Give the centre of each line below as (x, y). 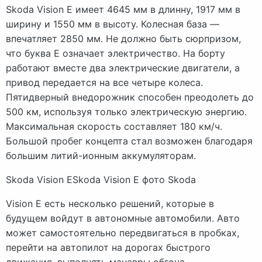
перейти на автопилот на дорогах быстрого (108, 247)
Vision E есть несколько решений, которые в (110, 203)
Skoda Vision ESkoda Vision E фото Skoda (101, 179)
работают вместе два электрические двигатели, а (123, 68)
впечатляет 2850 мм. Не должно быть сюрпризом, (123, 38)
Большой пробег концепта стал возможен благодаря (129, 141)
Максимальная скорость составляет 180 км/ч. (114, 126)
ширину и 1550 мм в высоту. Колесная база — (113, 24)
